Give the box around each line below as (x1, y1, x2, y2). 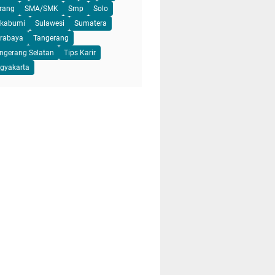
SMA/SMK (25, 4, 58, 13)
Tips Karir (64, 48, 96, 57)
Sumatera (74, 19, 107, 28)
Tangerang (33, 34, 69, 42)
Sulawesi (35, 19, 64, 28)
